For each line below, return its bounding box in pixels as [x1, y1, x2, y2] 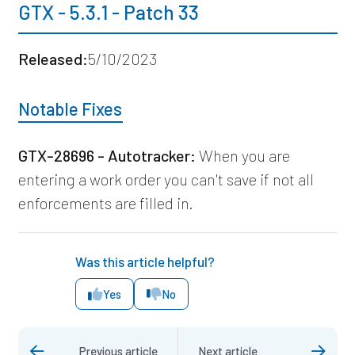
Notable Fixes [17, 97, 122, 119]
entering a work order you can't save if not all [17, 169, 314, 189]
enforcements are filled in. [17, 193, 193, 212]
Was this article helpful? [75, 253, 216, 269]
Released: [17, 48, 88, 68]
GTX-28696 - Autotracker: [17, 145, 196, 165]
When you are [195, 145, 290, 165]
